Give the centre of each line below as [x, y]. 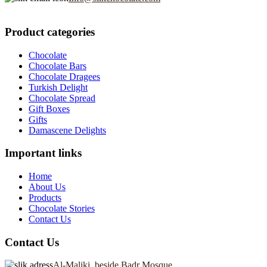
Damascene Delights [67, 130]
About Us [47, 187]
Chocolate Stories [62, 209]
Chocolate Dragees [64, 76]
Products [45, 198]
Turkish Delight [58, 87]
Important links [43, 153]
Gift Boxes [49, 108]
